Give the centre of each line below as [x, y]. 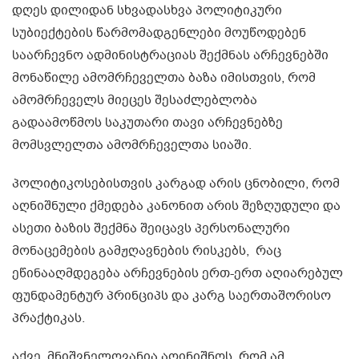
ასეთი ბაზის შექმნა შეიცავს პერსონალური [151, 228]
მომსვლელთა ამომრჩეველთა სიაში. [132, 145]
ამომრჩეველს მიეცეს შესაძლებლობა [135, 100]
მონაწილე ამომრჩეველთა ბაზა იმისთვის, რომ [164, 77]
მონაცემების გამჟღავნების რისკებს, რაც [147, 250]
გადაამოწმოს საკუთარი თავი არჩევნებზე [147, 122]
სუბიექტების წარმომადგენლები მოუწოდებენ [159, 32]
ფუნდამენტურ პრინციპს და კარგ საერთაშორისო [171, 295]
